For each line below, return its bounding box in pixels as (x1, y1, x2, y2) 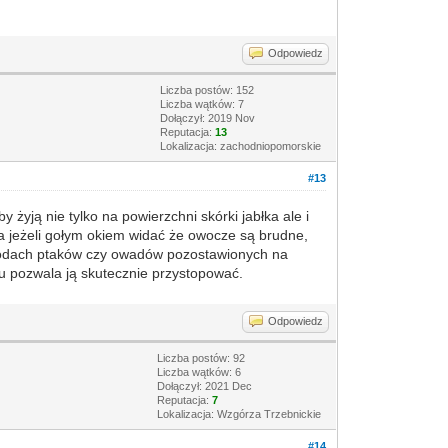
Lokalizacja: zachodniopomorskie (160, 140, 322, 152)
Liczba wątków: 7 (160, 98, 245, 110)
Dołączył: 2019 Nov (160, 112, 256, 124)
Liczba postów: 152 (160, 84, 255, 96)
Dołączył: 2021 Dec (157, 380, 253, 392)
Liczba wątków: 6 (157, 366, 242, 378)
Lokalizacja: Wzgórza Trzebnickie (157, 408, 322, 420)
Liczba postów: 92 (157, 352, 246, 364)
